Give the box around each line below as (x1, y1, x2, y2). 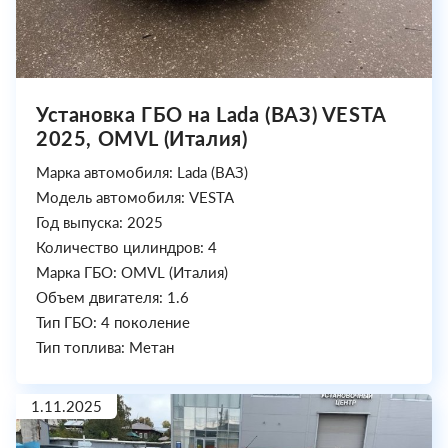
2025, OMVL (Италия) (36, 126, 248, 151)
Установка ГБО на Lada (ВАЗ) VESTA (36, 102, 386, 127)
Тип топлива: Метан (36, 338, 174, 357)
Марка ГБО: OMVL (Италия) (36, 263, 228, 282)
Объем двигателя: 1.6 (36, 288, 189, 307)
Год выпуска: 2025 (36, 213, 163, 232)
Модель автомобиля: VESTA (36, 188, 234, 207)
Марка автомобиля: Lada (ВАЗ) (36, 163, 248, 182)
